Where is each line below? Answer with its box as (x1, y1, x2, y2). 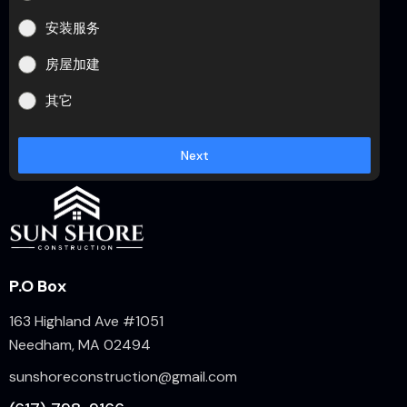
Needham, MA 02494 (9, 334, 151, 354)
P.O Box (9, 274, 66, 297)
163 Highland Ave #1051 (9, 311, 164, 331)
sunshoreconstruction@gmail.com (9, 367, 237, 387)
